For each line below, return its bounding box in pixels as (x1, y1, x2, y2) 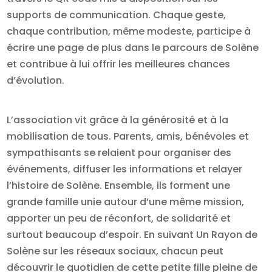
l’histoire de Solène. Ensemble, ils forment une (7, 178, 231, 193)
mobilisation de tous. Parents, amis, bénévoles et (7, 129, 250, 144)
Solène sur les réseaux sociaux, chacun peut (7, 244, 224, 259)
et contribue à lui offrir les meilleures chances (7, 56, 231, 71)
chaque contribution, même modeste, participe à (7, 24, 251, 38)
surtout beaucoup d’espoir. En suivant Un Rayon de (7, 228, 258, 242)
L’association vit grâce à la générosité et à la (7, 113, 229, 127)
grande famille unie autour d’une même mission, (7, 195, 245, 209)
